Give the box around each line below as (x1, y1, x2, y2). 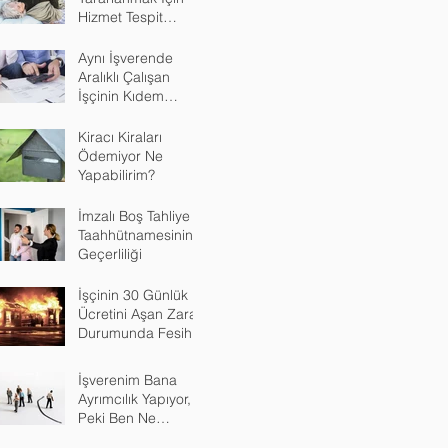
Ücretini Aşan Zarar (78, 304, 202, 323)
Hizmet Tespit (78, 7, 163, 26)
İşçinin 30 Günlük (78, 285, 188, 304)
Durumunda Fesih (78, 323, 192, 342)
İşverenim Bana (78, 370, 177, 389)
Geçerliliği (78, 244, 142, 263)
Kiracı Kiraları (78, 127, 162, 146)
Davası (78, 26, 121, 45)
